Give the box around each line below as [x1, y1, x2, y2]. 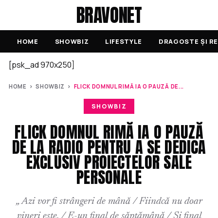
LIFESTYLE [105, 37, 143, 46]
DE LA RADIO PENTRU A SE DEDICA [12, 135, 206, 159]
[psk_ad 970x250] [9, 59, 75, 70]
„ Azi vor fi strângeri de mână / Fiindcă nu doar [16, 197, 202, 207]
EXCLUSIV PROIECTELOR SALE [26, 150, 192, 174]
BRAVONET [76, 1, 142, 29]
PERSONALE [76, 165, 142, 189]
